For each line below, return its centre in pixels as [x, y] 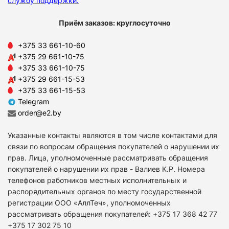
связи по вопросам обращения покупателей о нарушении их [113, 146]
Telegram [32, 101]
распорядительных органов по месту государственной [105, 191]
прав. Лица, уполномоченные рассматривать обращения [108, 157]
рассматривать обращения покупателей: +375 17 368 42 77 [112, 214]
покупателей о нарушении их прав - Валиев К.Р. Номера [106, 169]
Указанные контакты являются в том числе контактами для [112, 135]
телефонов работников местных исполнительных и [97, 180]
